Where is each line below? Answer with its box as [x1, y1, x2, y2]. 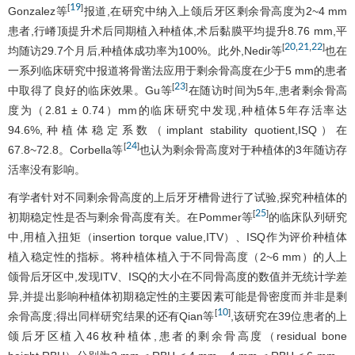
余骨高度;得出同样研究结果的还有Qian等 [8, 309, 215, 323]
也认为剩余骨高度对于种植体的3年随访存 [139, 143, 348, 156]
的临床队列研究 [268, 210, 348, 223]
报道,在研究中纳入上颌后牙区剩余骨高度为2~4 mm [83, 4, 347, 17]
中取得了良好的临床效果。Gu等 [8, 83, 173, 97]
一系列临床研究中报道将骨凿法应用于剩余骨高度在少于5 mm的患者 [8, 63, 347, 77]
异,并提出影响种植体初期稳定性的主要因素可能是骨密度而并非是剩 [8, 289, 347, 303]
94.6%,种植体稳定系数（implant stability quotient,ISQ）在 [8, 123, 347, 136]
